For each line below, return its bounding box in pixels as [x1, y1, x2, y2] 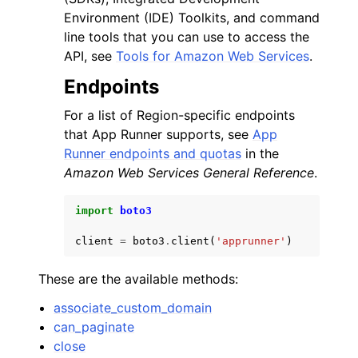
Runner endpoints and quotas [64, 145, 241, 161]
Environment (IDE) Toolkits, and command [64, 10, 320, 26]
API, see [64, 48, 116, 64]
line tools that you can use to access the [64, 29, 309, 45]
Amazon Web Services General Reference [64, 165, 314, 181]
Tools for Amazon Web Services [116, 48, 309, 64]
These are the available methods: [38, 271, 238, 287]
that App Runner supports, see [64, 126, 253, 142]
